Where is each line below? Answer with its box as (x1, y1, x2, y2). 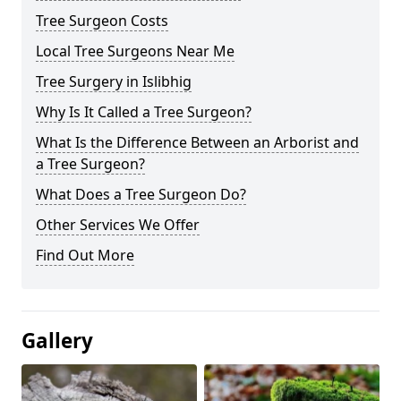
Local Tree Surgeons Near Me (36, 41, 235, 62)
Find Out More (36, 245, 134, 266)
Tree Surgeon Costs (36, 11, 168, 31)
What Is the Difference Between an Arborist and (36, 132, 359, 153)
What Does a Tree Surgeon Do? (36, 184, 246, 205)
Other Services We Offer (36, 215, 200, 235)
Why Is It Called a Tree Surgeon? (36, 102, 252, 123)
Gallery (21, 327, 93, 355)
